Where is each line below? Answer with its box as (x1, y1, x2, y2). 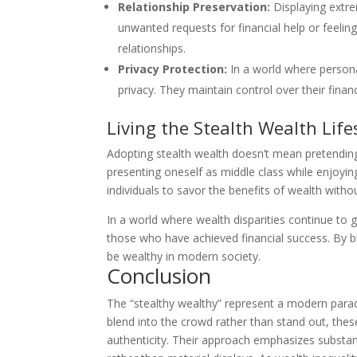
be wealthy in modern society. (107, 248, 261, 264)
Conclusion (107, 261, 212, 290)
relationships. (118, 40, 186, 56)
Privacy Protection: (118, 61, 228, 76)
